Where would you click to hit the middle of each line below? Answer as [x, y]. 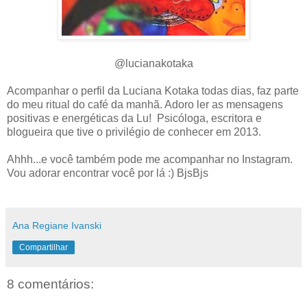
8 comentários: [50, 284]
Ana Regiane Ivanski [57, 226]
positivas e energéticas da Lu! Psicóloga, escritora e [134, 119]
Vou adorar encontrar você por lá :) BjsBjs [108, 173]
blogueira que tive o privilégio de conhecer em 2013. [134, 132]
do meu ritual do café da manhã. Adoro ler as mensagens [145, 105]
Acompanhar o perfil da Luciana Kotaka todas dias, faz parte [153, 91]
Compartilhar [44, 248]
